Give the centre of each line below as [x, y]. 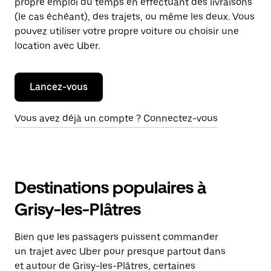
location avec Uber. [57, 46]
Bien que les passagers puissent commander [116, 237]
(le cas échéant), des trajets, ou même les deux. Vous [135, 17]
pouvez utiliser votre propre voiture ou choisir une [127, 31]
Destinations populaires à [110, 188]
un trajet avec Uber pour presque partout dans [120, 251]
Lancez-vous [59, 87]
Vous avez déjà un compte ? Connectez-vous [116, 118]
